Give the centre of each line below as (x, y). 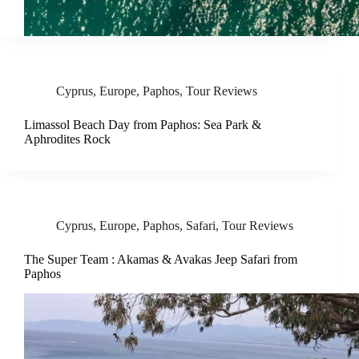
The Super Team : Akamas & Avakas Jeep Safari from (161, 260)
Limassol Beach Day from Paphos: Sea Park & (143, 125)
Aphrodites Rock (67, 139)
